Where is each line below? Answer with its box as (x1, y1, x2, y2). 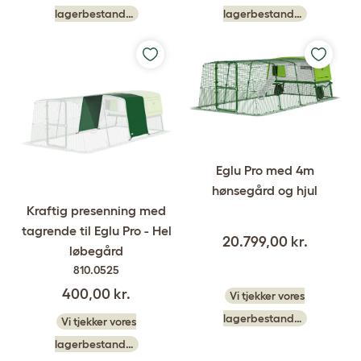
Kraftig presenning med (27, 203, 166, 218)
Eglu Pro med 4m (215, 162, 314, 177)
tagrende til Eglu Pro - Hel (21, 223, 172, 238)
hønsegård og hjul (212, 182, 317, 197)
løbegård (69, 243, 123, 258)
